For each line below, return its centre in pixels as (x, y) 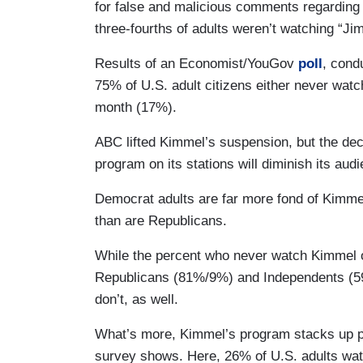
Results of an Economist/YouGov (196, 63)
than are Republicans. (161, 220)
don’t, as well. (137, 299)
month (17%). (136, 107)
